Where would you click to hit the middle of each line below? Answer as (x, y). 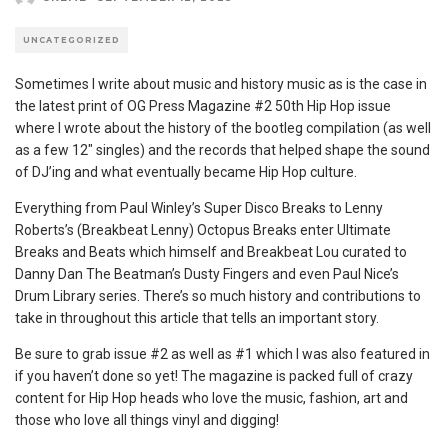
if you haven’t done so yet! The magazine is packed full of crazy (214, 376)
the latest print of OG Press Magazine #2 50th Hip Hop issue (203, 106)
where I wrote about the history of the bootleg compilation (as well (223, 128)
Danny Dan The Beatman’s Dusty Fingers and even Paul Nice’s (207, 274)
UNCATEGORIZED (71, 40)
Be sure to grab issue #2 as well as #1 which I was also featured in (222, 354)
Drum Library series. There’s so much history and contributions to (218, 296)
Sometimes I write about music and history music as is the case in (221, 84)
